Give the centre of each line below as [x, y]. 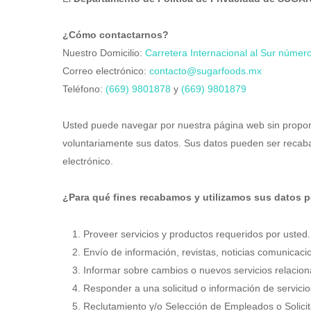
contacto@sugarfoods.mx [205, 71]
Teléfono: [84, 89]
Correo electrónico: [104, 71]
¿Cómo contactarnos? [116, 35]
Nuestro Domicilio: [104, 53]
